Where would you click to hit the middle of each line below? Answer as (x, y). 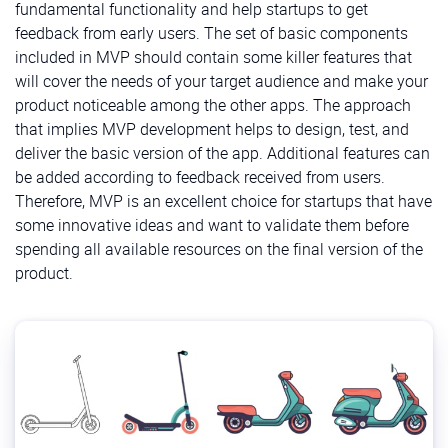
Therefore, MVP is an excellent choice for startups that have (223, 201)
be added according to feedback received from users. (200, 177)
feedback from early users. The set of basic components (211, 33)
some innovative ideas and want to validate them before (212, 225)
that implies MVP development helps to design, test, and (212, 129)
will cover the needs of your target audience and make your (221, 81)
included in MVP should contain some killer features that (213, 57)
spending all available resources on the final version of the (219, 249)
